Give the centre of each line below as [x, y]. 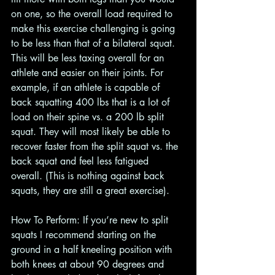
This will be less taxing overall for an [89, 58]
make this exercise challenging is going [95, 29]
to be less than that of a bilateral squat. [95, 43]
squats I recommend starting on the [85, 235]
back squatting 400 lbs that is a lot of [92, 102]
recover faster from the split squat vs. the [96, 146]
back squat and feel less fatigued [81, 161]
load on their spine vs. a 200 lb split [89, 117]
